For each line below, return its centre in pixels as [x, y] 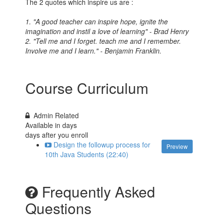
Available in [44, 125]
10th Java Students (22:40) [87, 154]
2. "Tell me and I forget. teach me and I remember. [103, 41]
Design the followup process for [102, 145]
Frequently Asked [97, 192]
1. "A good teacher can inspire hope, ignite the [97, 22]
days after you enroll [57, 135]
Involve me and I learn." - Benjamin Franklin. [94, 51]
